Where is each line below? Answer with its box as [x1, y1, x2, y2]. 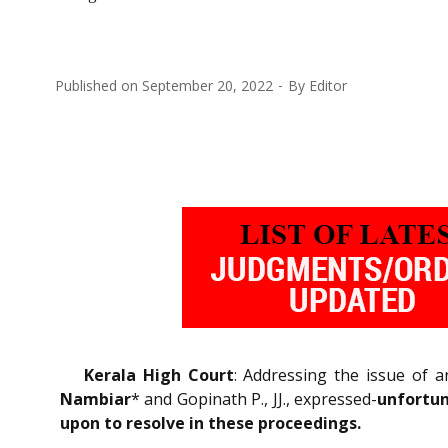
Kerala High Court [84, 363, 234, 386]
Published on [55, 75, 142, 95]
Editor [309, 75, 347, 95]
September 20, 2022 [142, 75, 273, 95]
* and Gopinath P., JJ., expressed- [131, 387, 377, 410]
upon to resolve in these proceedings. [60, 411, 361, 434]
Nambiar [60, 387, 131, 410]
